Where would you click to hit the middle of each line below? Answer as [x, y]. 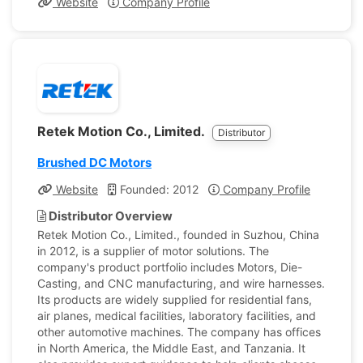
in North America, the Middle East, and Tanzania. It [171, 348]
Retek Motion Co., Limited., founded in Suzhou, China [178, 235]
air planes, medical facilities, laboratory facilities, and [177, 316]
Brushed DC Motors [94, 162]
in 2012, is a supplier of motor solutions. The [153, 251]
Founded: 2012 [158, 189]
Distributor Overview [109, 216]
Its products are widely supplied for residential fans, [175, 299]
